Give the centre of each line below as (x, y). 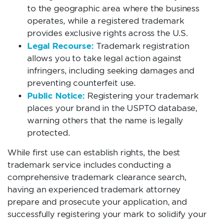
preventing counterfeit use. (82, 83)
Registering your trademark (142, 96)
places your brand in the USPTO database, (112, 108)
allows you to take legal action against (105, 58)
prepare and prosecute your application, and (97, 202)
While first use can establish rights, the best (94, 152)
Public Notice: (56, 96)
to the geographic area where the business (113, 9)
